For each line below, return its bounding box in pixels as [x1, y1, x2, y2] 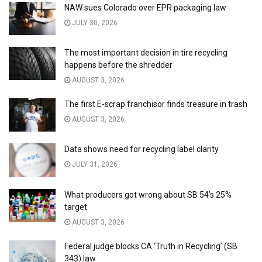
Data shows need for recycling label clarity [64, 144, 219, 154]
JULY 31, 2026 [70, 160, 118, 169]
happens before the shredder [64, 60, 173, 70]
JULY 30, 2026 [70, 18, 118, 27]
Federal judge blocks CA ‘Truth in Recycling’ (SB [64, 241, 237, 251]
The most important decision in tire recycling [64, 48, 227, 58]
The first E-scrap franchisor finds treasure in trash [64, 99, 247, 109]
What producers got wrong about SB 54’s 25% [64, 189, 232, 199]
